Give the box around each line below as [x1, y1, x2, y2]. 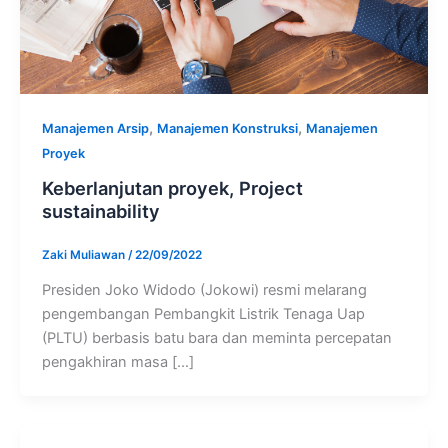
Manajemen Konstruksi [156, 120, 298, 136]
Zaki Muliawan [41, 248, 128, 263]
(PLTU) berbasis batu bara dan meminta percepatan [41, 329, 392, 348]
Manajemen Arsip [41, 120, 149, 136]
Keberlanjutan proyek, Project [41, 177, 303, 200]
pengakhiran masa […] [41, 353, 194, 372]
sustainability [41, 200, 160, 223]
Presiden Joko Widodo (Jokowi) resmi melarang [41, 281, 367, 300]
